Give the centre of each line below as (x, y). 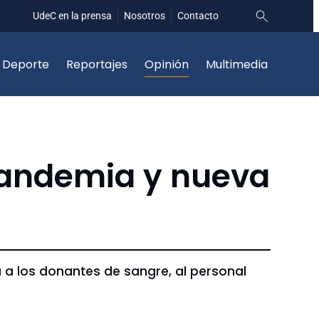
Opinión (167, 64)
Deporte (26, 64)
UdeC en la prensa (72, 16)
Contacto (198, 16)
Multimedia (237, 64)
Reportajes (97, 64)
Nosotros (145, 16)
